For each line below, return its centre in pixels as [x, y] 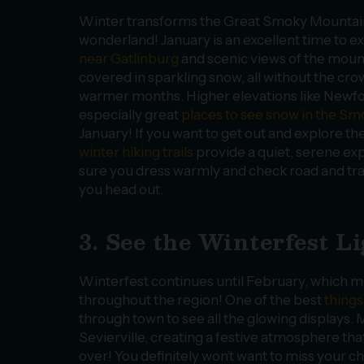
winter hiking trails [136, 152]
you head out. [121, 189]
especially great [130, 114]
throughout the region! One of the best [201, 300]
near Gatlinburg [129, 58]
